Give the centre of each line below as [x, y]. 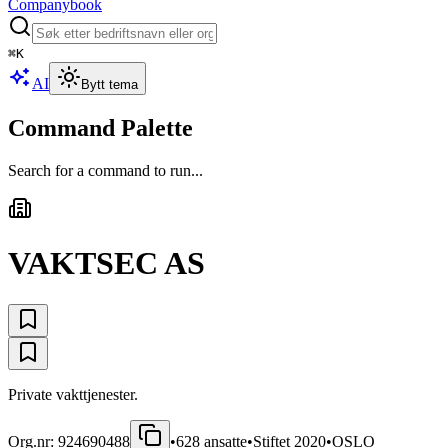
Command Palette [100, 127]
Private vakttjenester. [73, 394]
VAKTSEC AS [106, 263]
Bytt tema [109, 84]
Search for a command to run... [105, 170]
